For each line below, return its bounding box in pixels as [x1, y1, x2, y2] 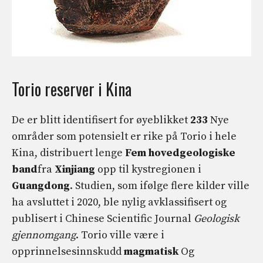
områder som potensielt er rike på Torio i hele [12, 130, 237, 144]
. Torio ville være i [76, 228, 164, 242]
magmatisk [124, 245, 178, 259]
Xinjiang [55, 163, 95, 177]
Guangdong [12, 179, 70, 193]
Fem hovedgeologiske [123, 146, 235, 160]
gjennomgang [12, 228, 76, 242]
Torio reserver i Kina [12, 77, 131, 102]
